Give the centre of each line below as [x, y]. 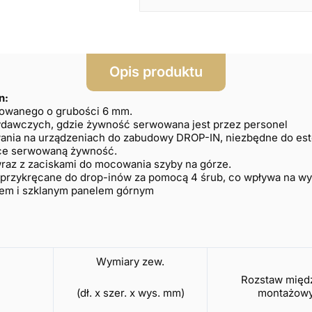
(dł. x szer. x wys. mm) [130, 293]
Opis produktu [156, 72]
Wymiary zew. [130, 261]
